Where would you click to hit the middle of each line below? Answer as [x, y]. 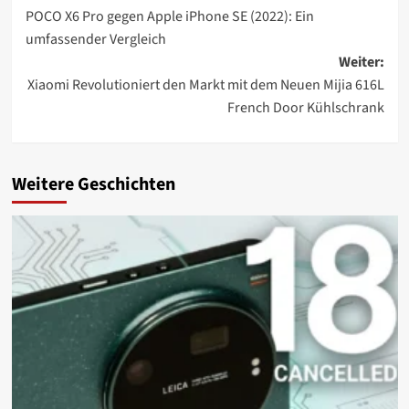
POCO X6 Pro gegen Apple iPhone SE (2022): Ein [169, 17]
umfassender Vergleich [95, 40]
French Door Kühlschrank [305, 108]
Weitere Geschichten [93, 185]
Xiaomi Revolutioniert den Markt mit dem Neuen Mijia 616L [205, 85]
